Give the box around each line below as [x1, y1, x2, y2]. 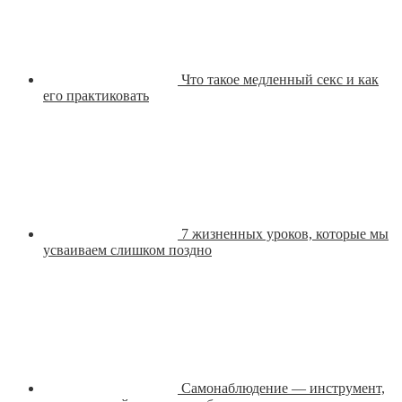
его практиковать [43, 88, 149, 104]
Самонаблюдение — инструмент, [181, 380, 385, 397]
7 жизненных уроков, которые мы [181, 226, 389, 242]
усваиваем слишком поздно [43, 242, 212, 258]
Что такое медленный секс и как [181, 72, 379, 88]
